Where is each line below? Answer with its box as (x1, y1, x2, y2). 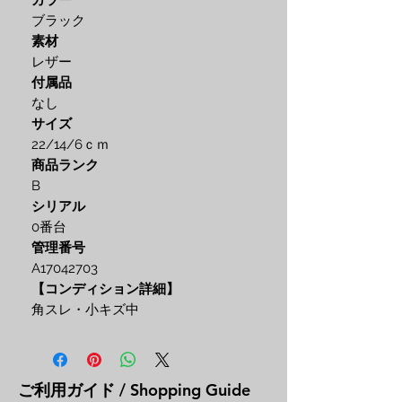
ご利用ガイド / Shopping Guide (18, 380, 250, 400)
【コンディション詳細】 (31, 281, 179, 297)
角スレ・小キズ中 (31, 301, 139, 318)
